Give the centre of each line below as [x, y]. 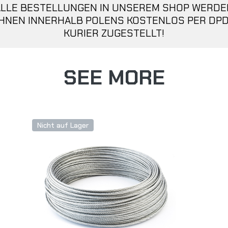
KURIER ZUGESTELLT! [114, 33]
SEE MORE [114, 78]
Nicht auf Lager [63, 125]
